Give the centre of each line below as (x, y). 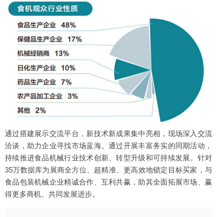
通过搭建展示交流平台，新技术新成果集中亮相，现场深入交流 (108, 134)
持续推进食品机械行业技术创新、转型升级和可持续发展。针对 (108, 158)
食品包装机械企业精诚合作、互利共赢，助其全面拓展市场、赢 (108, 182)
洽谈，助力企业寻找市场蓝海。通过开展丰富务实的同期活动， (108, 146)
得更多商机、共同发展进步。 (52, 194)
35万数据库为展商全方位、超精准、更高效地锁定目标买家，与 (108, 170)
